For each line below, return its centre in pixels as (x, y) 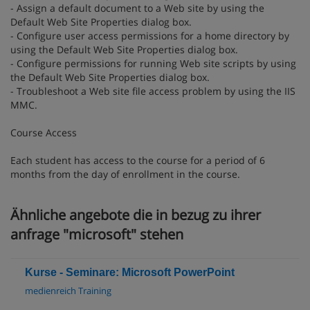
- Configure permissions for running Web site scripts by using (153, 63)
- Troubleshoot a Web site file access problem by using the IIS (153, 91)
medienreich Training (68, 291)
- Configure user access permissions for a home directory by (150, 36)
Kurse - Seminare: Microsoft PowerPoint (130, 272)
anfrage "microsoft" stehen (97, 234)
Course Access (44, 133)
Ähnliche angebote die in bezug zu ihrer (136, 215)
